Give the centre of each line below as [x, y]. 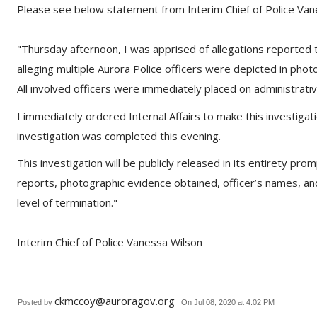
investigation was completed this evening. [119, 136]
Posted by [36, 302]
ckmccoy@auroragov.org [115, 300]
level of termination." [67, 203]
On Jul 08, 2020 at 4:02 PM [228, 302]
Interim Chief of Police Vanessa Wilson [110, 242]
